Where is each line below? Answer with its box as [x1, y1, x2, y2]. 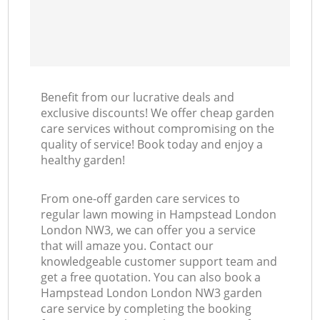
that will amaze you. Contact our [41, 238, 214, 254]
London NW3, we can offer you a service [41, 222, 256, 239]
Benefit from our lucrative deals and [41, 89, 235, 106]
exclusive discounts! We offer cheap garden [41, 105, 275, 121]
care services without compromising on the [41, 121, 275, 137]
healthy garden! [41, 152, 126, 169]
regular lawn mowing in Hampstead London [41, 206, 277, 223]
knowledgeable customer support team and [41, 254, 278, 270]
